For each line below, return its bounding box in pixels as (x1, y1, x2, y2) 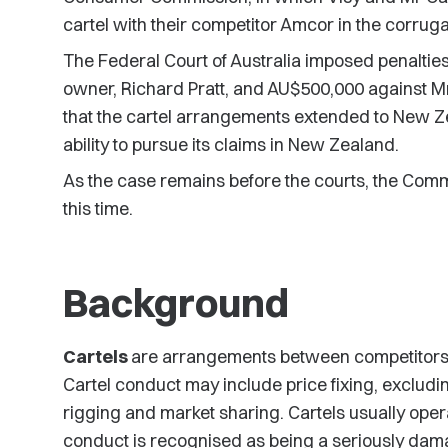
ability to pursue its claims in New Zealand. (62, 133, 407, 156)
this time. (62, 197, 133, 220)
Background (62, 278, 289, 327)
